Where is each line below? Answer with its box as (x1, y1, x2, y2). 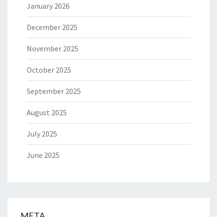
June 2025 (27, 150, 60, 160)
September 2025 (27, 86, 81, 96)
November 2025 (27, 44, 78, 54)
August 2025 (27, 108, 67, 118)
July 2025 (27, 129, 57, 139)
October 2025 (27, 65, 71, 75)
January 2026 (27, 1, 70, 11)
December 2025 (27, 22, 77, 32)
